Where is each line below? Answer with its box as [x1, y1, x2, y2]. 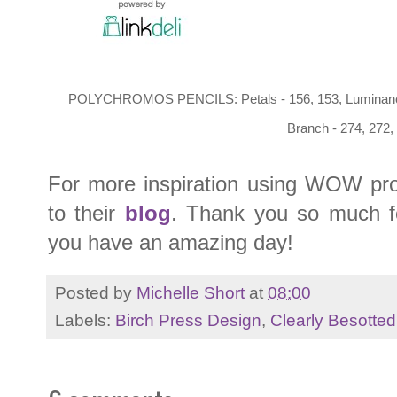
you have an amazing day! [48, 230, 293, 254]
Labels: [55, 309, 115, 330]
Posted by [55, 282, 136, 302]
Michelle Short [136, 282, 245, 302]
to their [48, 200, 125, 225]
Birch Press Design [115, 309, 261, 330]
